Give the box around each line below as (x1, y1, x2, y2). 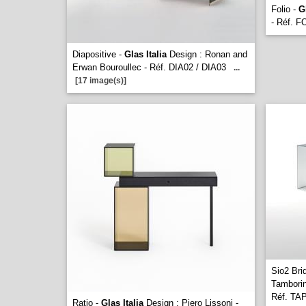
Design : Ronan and (167, 49, 247, 59)
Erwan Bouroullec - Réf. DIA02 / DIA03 (72, 62, 226, 72)
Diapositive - (72, 49, 124, 59)
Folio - (271, 4, 298, 14)
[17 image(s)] (75, 76, 126, 85)
